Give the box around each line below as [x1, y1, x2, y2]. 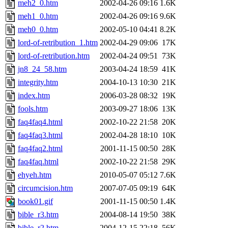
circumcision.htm [18, 184, 73, 193]
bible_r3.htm [18, 210, 59, 219]
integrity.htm [18, 78, 58, 87]
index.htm [18, 91, 50, 100]
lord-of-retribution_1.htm [18, 38, 98, 47]
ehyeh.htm [18, 170, 51, 180]
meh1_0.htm [18, 12, 58, 21]
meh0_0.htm [18, 25, 58, 34]
